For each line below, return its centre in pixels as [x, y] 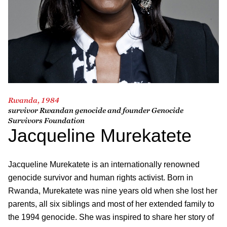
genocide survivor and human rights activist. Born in [101, 177]
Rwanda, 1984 [34, 100]
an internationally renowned [149, 164]
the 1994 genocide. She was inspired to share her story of [111, 217]
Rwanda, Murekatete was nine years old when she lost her [113, 191]
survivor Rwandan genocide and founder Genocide [96, 110]
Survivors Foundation [46, 120]
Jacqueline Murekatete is [53, 164]
